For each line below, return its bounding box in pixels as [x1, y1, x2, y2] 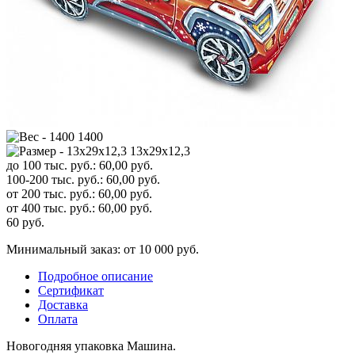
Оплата [38, 311, 78, 326]
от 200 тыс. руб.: [6, 186, 95, 200]
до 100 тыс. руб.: [6, 158, 96, 172]
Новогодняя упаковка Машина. [6, 338, 176, 353]
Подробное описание [38, 269, 153, 283]
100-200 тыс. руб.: [6, 172, 103, 186]
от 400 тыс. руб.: [6, 200, 95, 215]
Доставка [38, 297, 88, 311]
